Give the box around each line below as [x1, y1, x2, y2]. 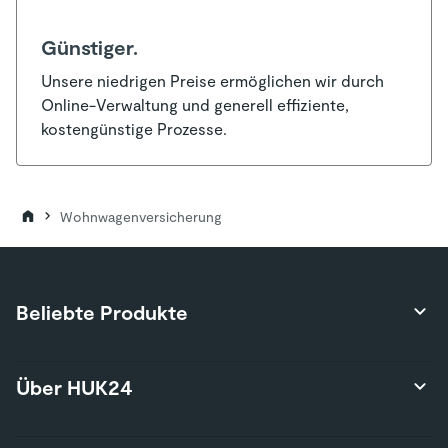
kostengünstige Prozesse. [41, 118, 227, 138]
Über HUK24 [16, 374, 133, 399]
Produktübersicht [32, 373, 161, 393]
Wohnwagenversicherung [60, 207, 222, 225]
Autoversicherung [32, 401, 162, 421]
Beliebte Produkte [16, 299, 188, 324]
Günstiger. [41, 34, 138, 59]
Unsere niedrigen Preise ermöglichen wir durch [41, 70, 384, 90]
